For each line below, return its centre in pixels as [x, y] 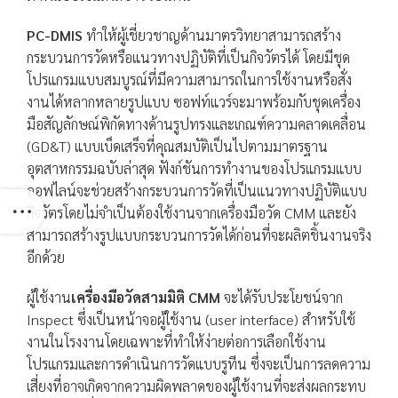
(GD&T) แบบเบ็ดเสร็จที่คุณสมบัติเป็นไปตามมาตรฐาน [177, 146]
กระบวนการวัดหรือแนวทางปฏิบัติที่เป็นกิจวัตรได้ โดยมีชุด [188, 57]
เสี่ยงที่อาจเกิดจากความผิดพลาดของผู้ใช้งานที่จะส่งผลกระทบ [196, 386]
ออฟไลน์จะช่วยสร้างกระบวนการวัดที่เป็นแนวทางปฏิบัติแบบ [197, 190]
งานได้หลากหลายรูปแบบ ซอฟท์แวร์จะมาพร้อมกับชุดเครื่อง [194, 101]
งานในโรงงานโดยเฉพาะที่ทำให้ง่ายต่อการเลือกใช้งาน [176, 341]
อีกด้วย [46, 257]
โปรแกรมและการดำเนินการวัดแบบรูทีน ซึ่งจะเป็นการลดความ [199, 363]
